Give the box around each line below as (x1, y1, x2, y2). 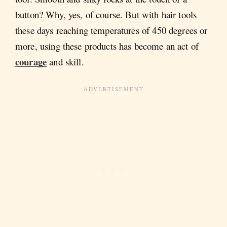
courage (15, 55, 47, 69)
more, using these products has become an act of (15, 40, 199, 53)
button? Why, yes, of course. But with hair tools (15, 8, 197, 21)
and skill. (47, 55, 84, 68)
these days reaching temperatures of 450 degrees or (15, 24, 208, 37)
